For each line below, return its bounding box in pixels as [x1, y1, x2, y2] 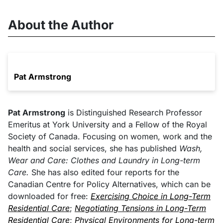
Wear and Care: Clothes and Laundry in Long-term [8, 155, 200, 166]
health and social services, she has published [8, 143, 179, 154]
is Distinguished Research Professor [65, 108, 202, 118]
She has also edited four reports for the [29, 167, 179, 178]
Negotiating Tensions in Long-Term [75, 203, 206, 214]
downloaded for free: [8, 191, 91, 202]
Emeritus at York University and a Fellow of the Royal [8, 119, 207, 130]
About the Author [8, 17, 113, 33]
